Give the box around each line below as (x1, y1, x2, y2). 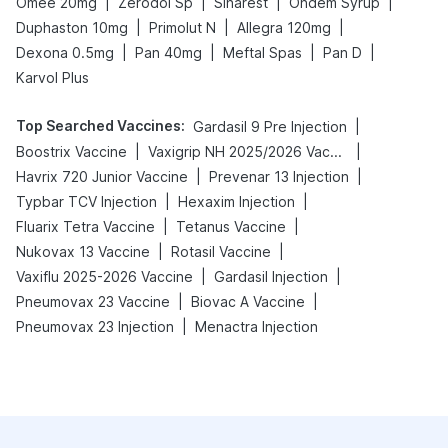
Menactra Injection (195, 318, 318, 335)
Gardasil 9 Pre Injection (193, 118, 347, 135)
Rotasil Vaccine (171, 243, 271, 260)
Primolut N (149, 19, 216, 36)
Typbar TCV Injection (16, 193, 157, 210)
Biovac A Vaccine (191, 293, 305, 310)
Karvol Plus (16, 69, 89, 86)
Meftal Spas (223, 44, 302, 61)
